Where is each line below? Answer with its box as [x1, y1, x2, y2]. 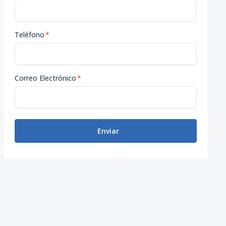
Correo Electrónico [14, 73, 76, 83]
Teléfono [14, 30, 44, 39]
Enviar [97, 126, 119, 136]
